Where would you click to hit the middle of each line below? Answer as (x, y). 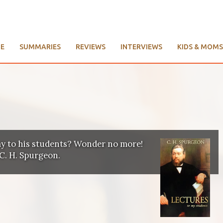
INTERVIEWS (141, 47)
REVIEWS (91, 47)
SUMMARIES (40, 47)
